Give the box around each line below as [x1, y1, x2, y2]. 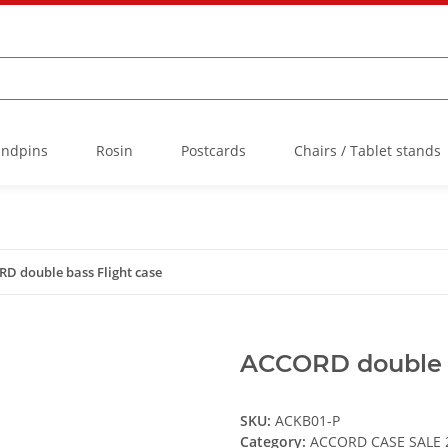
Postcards [181, 141, 246, 161]
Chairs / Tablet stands [294, 141, 441, 161]
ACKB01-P [275, 411, 340, 431]
